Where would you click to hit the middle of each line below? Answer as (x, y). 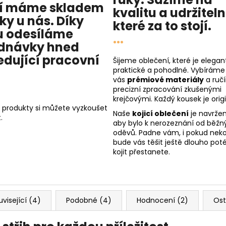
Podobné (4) (89, 201)
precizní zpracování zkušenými (167, 90)
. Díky (67, 21)
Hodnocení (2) (162, 201)
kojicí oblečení (160, 114)
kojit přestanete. (142, 152)
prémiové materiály (165, 80)
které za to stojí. (162, 26)
